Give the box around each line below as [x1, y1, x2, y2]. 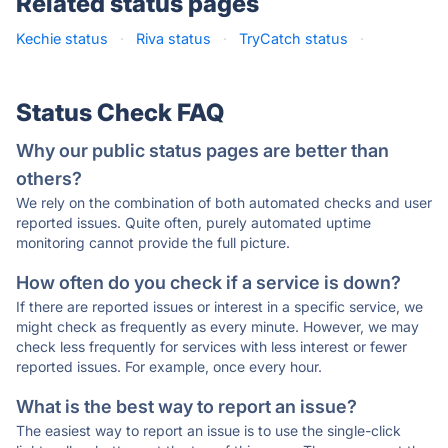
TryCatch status [239, 30, 348, 47]
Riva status [136, 30, 211, 47]
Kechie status [16, 30, 108, 47]
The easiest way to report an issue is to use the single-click [16, 422, 401, 439]
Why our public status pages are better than [16, 140, 389, 161]
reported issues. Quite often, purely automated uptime [16, 214, 371, 231]
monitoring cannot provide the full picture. [16, 234, 290, 251]
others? [16, 168, 82, 189]
